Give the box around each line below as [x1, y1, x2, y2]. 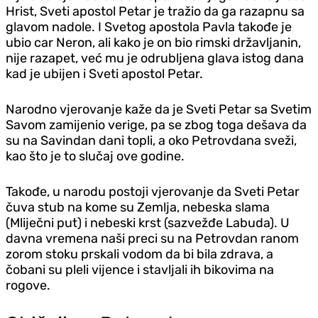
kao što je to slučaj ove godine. [6, 148, 185, 164]
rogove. [6, 277, 50, 293]
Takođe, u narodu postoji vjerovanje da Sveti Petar [6, 183, 300, 199]
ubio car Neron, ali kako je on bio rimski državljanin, [6, 34, 301, 50]
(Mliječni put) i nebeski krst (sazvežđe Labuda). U [6, 214, 290, 231]
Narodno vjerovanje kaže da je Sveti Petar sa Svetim [6, 101, 312, 117]
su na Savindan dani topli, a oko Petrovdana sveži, [6, 132, 297, 148]
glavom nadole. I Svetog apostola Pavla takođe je [6, 18, 292, 35]
